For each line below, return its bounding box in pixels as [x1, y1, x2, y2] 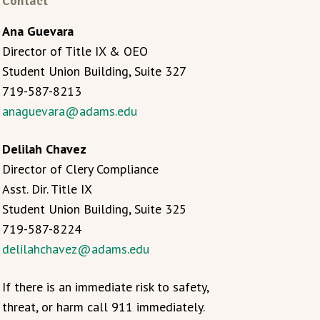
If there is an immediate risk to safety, [1, 279, 209, 295]
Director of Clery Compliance [1, 161, 159, 177]
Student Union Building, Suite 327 [1, 63, 186, 79]
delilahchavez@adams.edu [1, 241, 149, 257]
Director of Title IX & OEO [1, 43, 148, 59]
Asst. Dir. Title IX [1, 181, 92, 197]
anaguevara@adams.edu [1, 103, 137, 119]
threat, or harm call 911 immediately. [1, 299, 205, 315]
